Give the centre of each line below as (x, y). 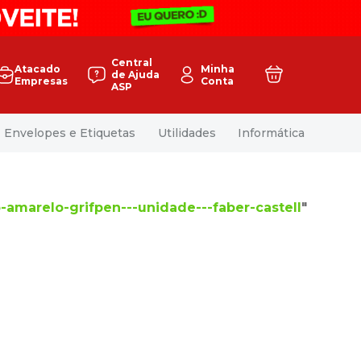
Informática (271, 133)
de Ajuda (135, 75)
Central (132, 63)
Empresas (41, 81)
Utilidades (187, 133)
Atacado (37, 68)
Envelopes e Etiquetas (70, 133)
